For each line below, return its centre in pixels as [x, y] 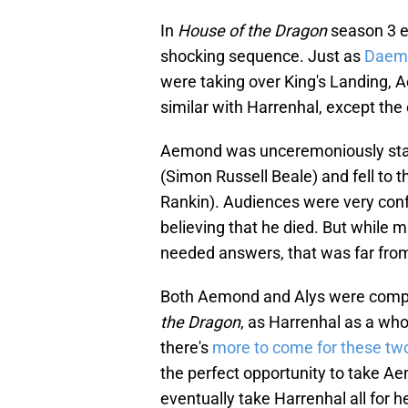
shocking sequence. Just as [262, 56]
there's [186, 347]
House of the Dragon [252, 30]
